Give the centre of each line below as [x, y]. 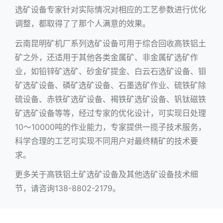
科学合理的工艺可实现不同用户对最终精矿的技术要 [107, 141]
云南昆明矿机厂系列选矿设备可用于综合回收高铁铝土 [111, 43]
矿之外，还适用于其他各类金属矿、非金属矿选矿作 [107, 57]
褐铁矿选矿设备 [138, 99]
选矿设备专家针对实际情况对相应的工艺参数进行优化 [111, 10]
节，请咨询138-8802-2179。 [68, 188]
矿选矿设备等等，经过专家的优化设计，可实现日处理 [111, 113]
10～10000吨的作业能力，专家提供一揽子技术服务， [111, 127]
